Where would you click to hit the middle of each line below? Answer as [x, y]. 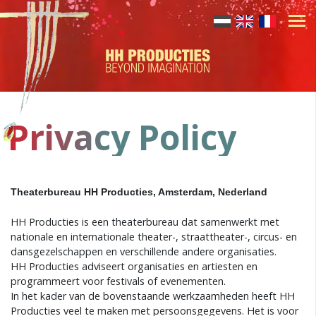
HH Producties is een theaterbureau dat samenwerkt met [145, 222]
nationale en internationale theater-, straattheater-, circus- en [154, 237]
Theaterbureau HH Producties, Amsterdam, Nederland [139, 192]
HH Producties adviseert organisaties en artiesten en [134, 266]
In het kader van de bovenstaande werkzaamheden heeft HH [153, 296]
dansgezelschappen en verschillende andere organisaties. [144, 251]
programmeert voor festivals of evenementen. [118, 281]
